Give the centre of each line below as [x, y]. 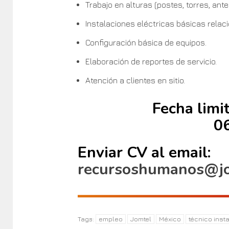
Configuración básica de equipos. [146, 42]
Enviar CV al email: [144, 152]
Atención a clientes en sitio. [135, 80]
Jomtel [141, 219]
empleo [110, 219]
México [170, 219]
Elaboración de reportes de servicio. [151, 61]
